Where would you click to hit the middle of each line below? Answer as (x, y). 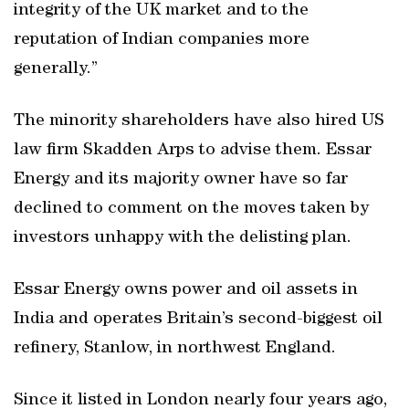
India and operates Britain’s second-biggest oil (198, 320)
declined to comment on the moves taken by (191, 209)
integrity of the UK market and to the (161, 11)
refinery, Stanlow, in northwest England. (175, 349)
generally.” (56, 69)
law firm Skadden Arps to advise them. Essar (193, 151)
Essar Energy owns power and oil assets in (186, 290)
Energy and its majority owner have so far (181, 180)
